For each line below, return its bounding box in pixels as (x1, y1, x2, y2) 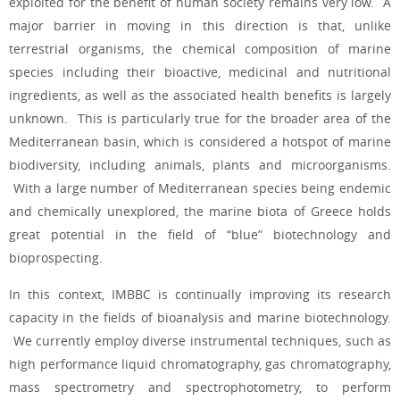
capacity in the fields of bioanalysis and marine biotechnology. (9, 308, 391, 326)
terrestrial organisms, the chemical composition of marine (9, 40, 391, 58)
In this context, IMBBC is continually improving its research (9, 285, 391, 303)
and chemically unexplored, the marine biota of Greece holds (9, 203, 391, 221)
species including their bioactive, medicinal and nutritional (9, 63, 391, 81)
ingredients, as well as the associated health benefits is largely (9, 87, 391, 104)
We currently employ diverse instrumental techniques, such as (9, 331, 391, 349)
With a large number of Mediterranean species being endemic (9, 179, 391, 197)
